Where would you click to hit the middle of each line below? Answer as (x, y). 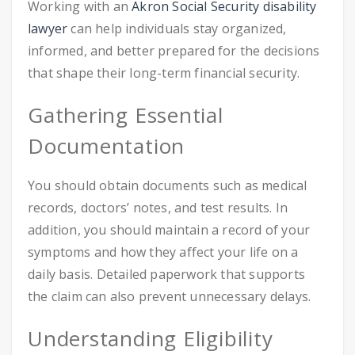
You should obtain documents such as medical (168, 185)
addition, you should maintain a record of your (169, 230)
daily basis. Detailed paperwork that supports (167, 274)
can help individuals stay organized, (177, 29)
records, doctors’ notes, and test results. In (158, 208)
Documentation (107, 146)
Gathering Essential (126, 115)
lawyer (48, 29)
